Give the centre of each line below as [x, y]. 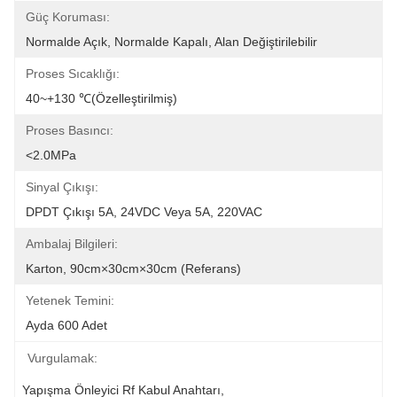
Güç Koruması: [68, 17]
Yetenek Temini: [70, 300]
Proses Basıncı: [70, 130]
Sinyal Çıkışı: [62, 187]
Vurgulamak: [62, 358]
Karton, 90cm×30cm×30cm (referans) [133, 269]
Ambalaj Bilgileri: [72, 244]
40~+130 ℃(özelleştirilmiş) [101, 98]
